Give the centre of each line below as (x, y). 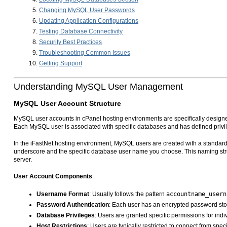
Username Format (63, 194)
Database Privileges (66, 216)
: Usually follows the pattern (128, 194)
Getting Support (61, 63)
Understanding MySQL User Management (98, 87)
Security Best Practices (70, 42)
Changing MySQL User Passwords (87, 10)
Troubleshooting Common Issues (85, 53)
